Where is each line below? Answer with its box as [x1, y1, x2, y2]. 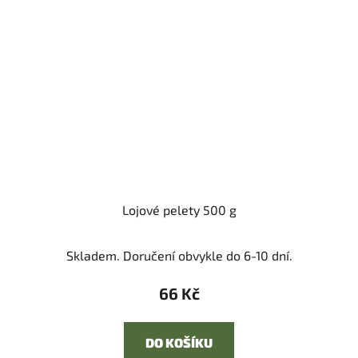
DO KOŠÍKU [145, 335, 213, 351]
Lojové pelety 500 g [121, 202, 237, 218]
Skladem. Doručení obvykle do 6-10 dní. [66, 248, 292, 264]
